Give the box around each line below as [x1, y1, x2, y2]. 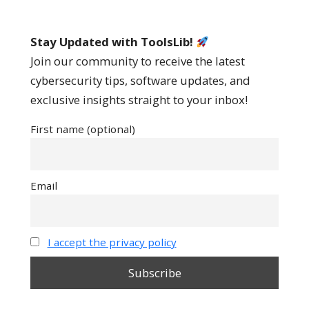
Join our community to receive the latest [30, 52, 245, 69]
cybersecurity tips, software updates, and [30, 72, 250, 88]
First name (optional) [30, 121, 135, 136]
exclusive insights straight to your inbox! [30, 91, 248, 108]
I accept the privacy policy [47, 235, 177, 249]
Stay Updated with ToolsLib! [30, 33, 196, 50]
